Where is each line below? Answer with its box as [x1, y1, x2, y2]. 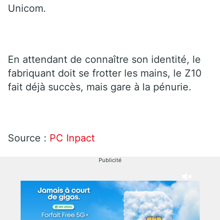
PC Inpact [47, 132, 95, 144]
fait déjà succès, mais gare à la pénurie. [8, 81, 192, 93]
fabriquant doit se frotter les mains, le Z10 [8, 67, 202, 79]
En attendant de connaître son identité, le [8, 53, 201, 65]
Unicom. [8, 2, 49, 14]
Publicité [98, 156, 122, 164]
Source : [8, 132, 47, 144]
